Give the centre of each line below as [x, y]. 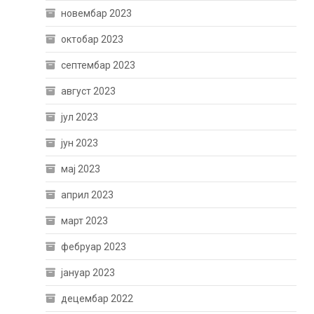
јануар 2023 [88, 273]
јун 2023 [80, 143]
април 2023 [88, 195]
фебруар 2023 [94, 247]
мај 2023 [81, 169]
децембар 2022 [97, 299]
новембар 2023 [97, 14]
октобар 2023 [93, 40]
